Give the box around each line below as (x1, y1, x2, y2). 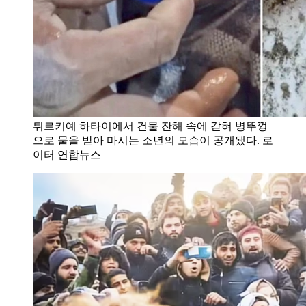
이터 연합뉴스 (33, 148, 101, 161)
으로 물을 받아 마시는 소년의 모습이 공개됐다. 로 (33, 134, 273, 146)
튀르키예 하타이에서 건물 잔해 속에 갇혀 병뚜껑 (33, 120, 268, 132)
